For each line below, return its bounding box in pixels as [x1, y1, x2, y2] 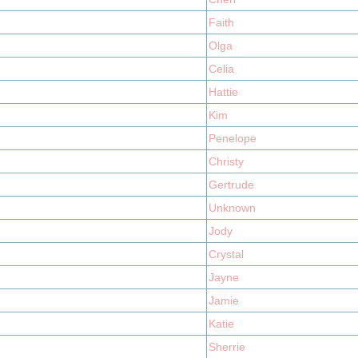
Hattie [209, 86, 238, 98]
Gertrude [209, 178, 254, 191]
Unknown [209, 201, 256, 214]
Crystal [209, 248, 244, 261]
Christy [209, 155, 244, 168]
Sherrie [209, 340, 245, 353]
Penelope [209, 132, 257, 145]
